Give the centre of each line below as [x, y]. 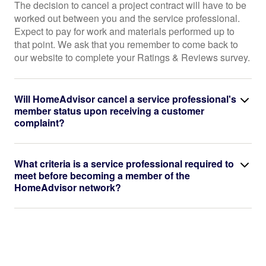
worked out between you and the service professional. [127, 18]
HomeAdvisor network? [68, 187]
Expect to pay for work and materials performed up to [124, 31]
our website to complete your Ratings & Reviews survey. [132, 57]
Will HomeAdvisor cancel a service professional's [125, 99]
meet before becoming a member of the [102, 175]
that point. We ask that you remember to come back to [126, 44]
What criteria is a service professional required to [124, 164]
